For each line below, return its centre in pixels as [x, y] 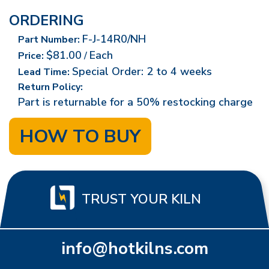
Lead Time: [44, 72]
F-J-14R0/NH [114, 39]
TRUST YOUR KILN [141, 199]
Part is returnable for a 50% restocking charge [135, 102]
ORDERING [47, 20]
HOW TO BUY [80, 136]
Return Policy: [50, 87]
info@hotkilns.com [134, 248]
